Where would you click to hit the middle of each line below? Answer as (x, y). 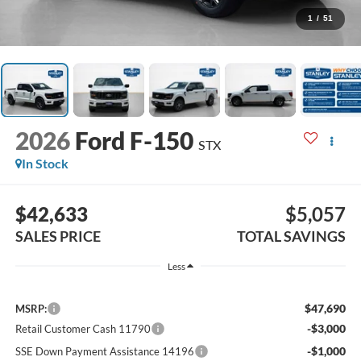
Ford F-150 (134, 141)
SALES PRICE (58, 236)
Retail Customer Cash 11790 (83, 328)
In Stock (45, 164)
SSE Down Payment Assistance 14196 (104, 351)
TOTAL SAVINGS (292, 236)
